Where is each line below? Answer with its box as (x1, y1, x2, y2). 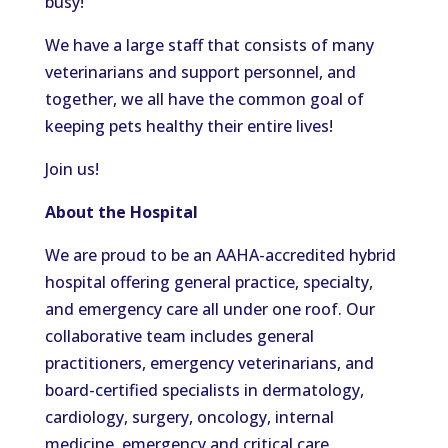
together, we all (44, 88, 168, 110)
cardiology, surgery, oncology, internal (44, 406, 334, 428)
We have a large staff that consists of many (44, 34, 374, 56)
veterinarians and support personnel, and (44, 61, 356, 83)
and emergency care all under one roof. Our (44, 298, 375, 320)
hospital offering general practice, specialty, (44, 271, 373, 293)
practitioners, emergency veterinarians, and (44, 352, 374, 374)
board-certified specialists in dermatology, (44, 379, 364, 401)
